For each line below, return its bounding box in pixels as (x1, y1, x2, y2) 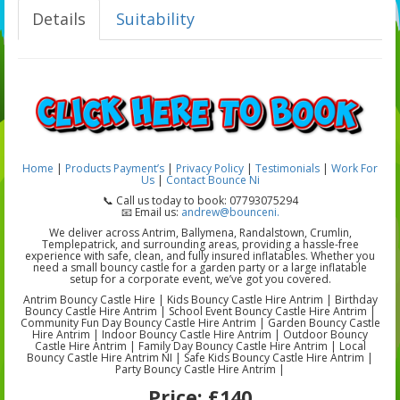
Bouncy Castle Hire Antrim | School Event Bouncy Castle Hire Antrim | (24, 304, 376, 320)
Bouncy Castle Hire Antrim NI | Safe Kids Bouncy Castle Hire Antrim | (27, 350, 373, 366)
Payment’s (113, 161, 164, 177)
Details (32, 7, 86, 29)
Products (65, 161, 113, 177)
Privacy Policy (176, 161, 244, 177)
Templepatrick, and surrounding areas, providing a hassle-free (41, 237, 359, 253)
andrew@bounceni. (180, 204, 279, 221)
